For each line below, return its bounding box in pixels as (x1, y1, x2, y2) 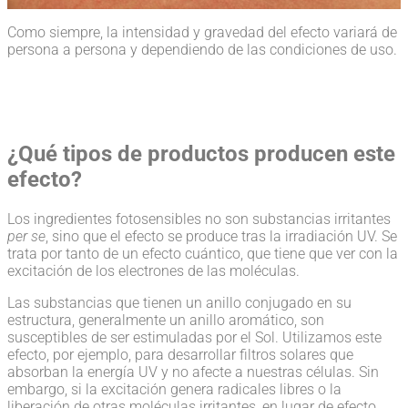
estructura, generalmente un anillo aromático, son (7, 311, 324, 330)
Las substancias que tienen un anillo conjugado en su (7, 294, 352, 312)
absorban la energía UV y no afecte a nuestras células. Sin (7, 363, 379, 382)
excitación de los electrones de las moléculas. (7, 262, 300, 280)
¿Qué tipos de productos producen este (7, 141, 395, 168)
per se (7, 228, 46, 246)
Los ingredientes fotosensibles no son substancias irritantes (7, 210, 391, 229)
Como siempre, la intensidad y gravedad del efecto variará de (7, 23, 397, 41)
